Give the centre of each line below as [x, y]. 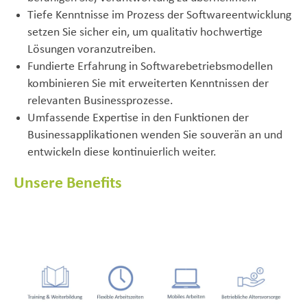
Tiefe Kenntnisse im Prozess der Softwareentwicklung [159, 15]
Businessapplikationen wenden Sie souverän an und [155, 135]
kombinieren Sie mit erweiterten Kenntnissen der [148, 84]
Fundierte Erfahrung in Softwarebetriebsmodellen [150, 67]
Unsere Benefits [68, 184]
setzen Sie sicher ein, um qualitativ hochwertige [145, 33]
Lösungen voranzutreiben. [92, 50]
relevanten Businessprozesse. [100, 101]
